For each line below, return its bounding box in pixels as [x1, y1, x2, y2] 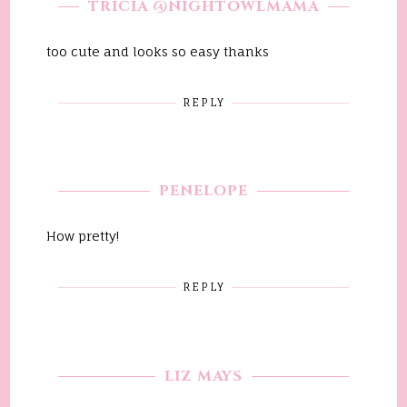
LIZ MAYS [164, 365, 243, 386]
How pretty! [46, 228, 120, 244]
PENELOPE [159, 181, 248, 202]
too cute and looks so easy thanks [46, 43, 270, 59]
